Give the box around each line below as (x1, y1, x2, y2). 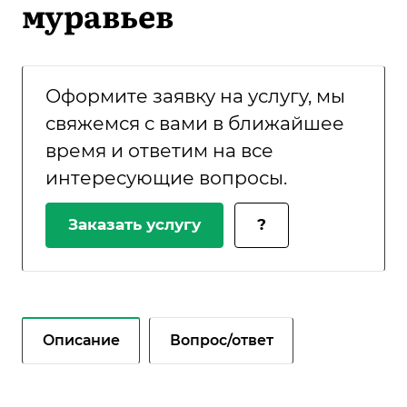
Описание (43, 331, 120, 349)
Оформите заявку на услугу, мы (45, 84, 345, 108)
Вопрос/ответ (170, 331, 273, 349)
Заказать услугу (68, 215, 201, 234)
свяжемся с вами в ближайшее (45, 112, 344, 135)
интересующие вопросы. (45, 166, 287, 190)
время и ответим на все (45, 139, 273, 163)
